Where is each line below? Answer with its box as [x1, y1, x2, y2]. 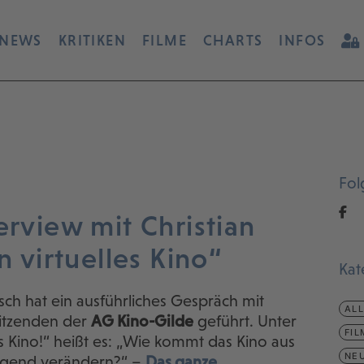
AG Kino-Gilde [91, 312, 193, 330]
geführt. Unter [193, 312, 297, 330]
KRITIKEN [58, 32, 126, 49]
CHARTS [203, 32, 263, 49]
